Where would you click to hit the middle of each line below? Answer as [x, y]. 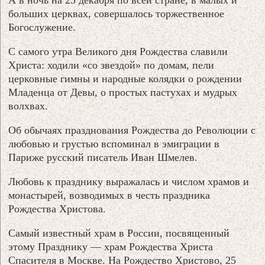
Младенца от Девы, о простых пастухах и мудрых [123, 92]
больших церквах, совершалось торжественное [117, 13]
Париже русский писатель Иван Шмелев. [103, 157]
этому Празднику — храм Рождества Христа [111, 246]
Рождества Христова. [57, 209]
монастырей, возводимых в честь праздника [109, 195]
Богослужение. [42, 27]
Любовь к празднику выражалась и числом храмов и [129, 181]
